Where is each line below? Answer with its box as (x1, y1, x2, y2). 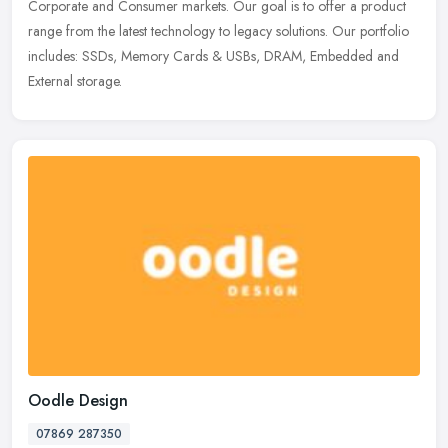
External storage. (28, 71, 122, 92)
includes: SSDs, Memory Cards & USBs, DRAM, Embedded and (28, 46, 399, 67)
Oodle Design (28, 389, 128, 413)
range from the (28, 21, 115, 42)
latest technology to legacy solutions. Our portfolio (119, 21, 409, 42)
